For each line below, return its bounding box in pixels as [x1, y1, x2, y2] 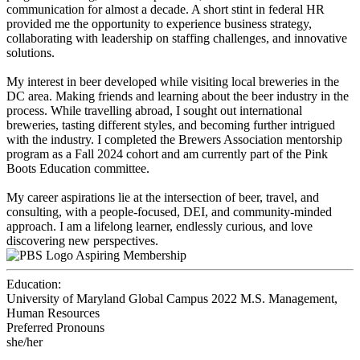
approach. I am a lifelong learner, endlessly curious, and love [6, 219, 313, 234]
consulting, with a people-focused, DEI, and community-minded [6, 205, 332, 219]
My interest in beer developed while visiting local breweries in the [6, 75, 339, 89]
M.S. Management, [240, 292, 337, 306]
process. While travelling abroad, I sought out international [6, 104, 302, 118]
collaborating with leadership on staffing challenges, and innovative [6, 31, 347, 46]
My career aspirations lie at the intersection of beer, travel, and [6, 190, 319, 205]
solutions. [6, 46, 55, 60]
